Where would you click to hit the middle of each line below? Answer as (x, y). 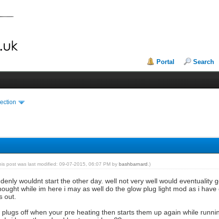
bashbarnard (133, 164)
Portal (166, 62)
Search (204, 62)
